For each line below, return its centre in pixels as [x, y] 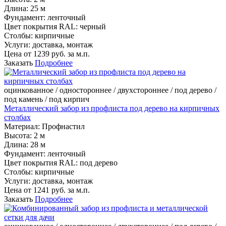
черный [93, 27]
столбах [17, 118]
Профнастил [63, 127]
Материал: [22, 127]
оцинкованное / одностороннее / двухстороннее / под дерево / [110, 90]
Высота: [18, 136]
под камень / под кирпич [47, 99]
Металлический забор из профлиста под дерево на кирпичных [112, 108]
